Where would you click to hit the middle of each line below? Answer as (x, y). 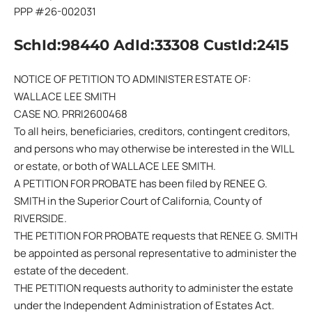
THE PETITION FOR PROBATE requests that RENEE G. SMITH (156, 235)
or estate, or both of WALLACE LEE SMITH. (115, 166)
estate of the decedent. (71, 270)
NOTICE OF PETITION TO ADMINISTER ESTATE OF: (132, 79)
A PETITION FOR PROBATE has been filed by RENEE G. (141, 183)
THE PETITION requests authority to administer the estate (154, 288)
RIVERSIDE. (40, 218)
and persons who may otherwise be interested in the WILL (154, 148)
